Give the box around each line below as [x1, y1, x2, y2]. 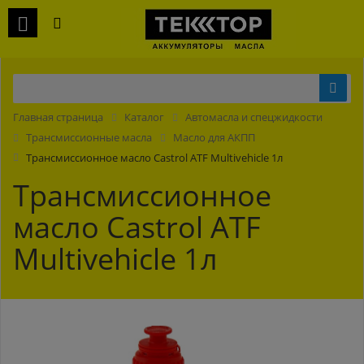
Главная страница [13, 110, 103, 124]
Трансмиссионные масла [26, 129, 152, 145]
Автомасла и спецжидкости [185, 110, 323, 124]
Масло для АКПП [173, 129, 255, 145]
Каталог [124, 110, 164, 124]
